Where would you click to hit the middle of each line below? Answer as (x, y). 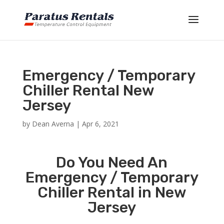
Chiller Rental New (88, 90)
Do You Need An (112, 162)
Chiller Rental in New (112, 192)
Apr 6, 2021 (100, 124)
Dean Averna (53, 124)
